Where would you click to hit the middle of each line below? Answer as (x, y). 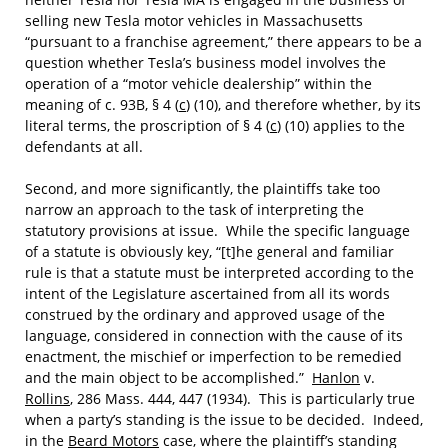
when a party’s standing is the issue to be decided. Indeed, (224, 419)
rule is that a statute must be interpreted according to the (219, 272)
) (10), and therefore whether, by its (303, 104)
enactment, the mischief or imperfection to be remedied (213, 356)
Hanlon (336, 377)
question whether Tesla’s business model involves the (205, 62)
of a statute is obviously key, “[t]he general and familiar (209, 251)
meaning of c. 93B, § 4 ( (102, 104)
